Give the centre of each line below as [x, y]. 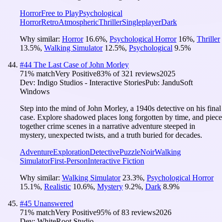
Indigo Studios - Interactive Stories [91, 82]
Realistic [57, 186]
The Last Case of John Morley [81, 64]
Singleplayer [141, 22]
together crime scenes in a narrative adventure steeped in [108, 126]
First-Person [69, 161]
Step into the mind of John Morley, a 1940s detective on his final [120, 108]
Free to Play [60, 13]
